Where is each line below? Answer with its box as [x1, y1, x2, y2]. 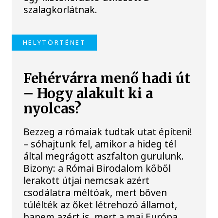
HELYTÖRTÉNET [22, 38, 86, 47]
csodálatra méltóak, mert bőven [23, 185, 167, 199]
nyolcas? [23, 100, 82, 118]
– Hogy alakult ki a [23, 85, 153, 103]
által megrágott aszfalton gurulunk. [23, 149, 184, 163]
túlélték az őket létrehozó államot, [23, 198, 178, 211]
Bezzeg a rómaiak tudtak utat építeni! [23, 125, 193, 138]
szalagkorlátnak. [23, 2, 98, 16]
